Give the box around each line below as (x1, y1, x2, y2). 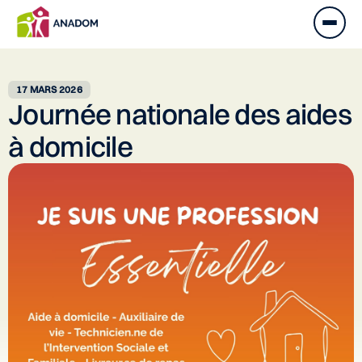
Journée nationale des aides (8, 97, 352, 132)
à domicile (8, 129, 133, 164)
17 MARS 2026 (16, 83, 82, 95)
